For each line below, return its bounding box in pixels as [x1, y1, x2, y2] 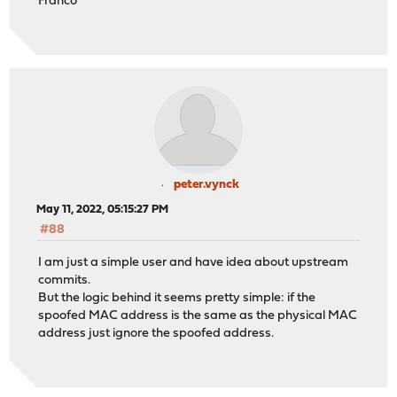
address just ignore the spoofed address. [38, 326, 275, 340]
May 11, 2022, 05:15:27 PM [36, 204, 169, 216]
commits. [38, 273, 91, 287]
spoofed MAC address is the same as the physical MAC [38, 308, 358, 323]
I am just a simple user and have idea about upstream [38, 255, 349, 269]
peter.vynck [174, 178, 239, 192]
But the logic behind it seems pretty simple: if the [38, 291, 316, 305]
